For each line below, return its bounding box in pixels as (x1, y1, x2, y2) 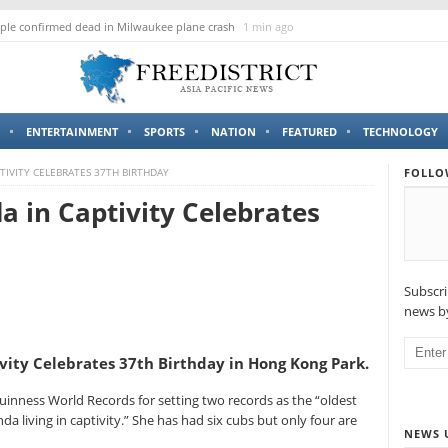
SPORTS (144, 124, 185, 140)
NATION (211, 124, 256, 140)
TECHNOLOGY (363, 124, 438, 140)
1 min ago (240, 19, 294, 34)
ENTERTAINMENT (26, 124, 118, 140)
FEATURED (282, 124, 337, 140)
